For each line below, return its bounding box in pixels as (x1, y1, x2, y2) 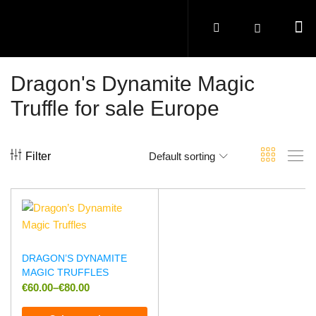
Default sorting (149, 150, 215, 162)
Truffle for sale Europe (11, 97, 219, 120)
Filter (25, 150, 51, 162)
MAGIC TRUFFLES (22, 267, 109, 278)
